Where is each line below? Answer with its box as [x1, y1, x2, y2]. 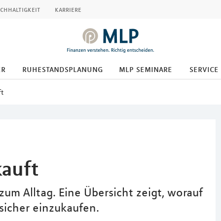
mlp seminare [119, 64, 172, 74]
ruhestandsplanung [22, 64, 103, 74]
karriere [55, 5, 81, 14]
